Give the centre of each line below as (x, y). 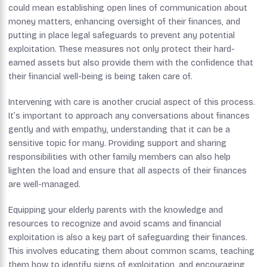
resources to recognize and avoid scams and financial (115, 223)
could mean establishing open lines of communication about (128, 8)
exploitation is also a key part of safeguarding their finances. (128, 237)
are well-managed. (44, 184)
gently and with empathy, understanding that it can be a (119, 129)
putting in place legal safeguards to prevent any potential (122, 35)
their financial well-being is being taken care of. (100, 76)
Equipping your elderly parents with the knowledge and (116, 210)
